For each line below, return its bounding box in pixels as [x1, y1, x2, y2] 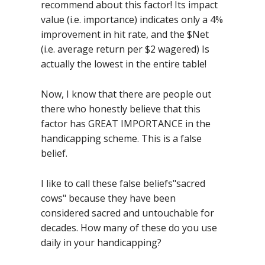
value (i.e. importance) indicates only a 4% [41, 13, 223, 26]
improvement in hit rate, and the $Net [41, 28, 209, 41]
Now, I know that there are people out [41, 88, 211, 101]
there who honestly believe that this [41, 102, 201, 115]
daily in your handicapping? [41, 236, 161, 249]
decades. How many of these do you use [41, 221, 217, 234]
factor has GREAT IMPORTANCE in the [41, 117, 211, 130]
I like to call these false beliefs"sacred [41, 177, 205, 190]
